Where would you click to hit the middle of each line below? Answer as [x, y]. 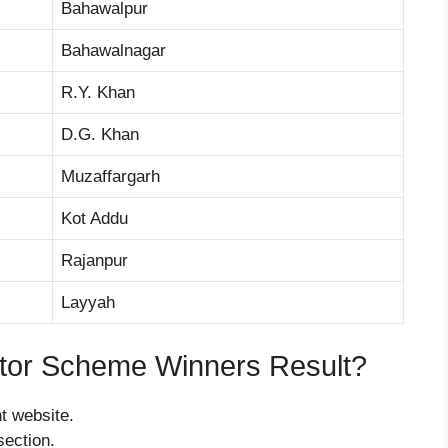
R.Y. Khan [98, 92]
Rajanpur [94, 260]
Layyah [88, 302]
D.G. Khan [100, 134]
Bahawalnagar [113, 50]
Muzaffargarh [110, 176]
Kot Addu [94, 218]
